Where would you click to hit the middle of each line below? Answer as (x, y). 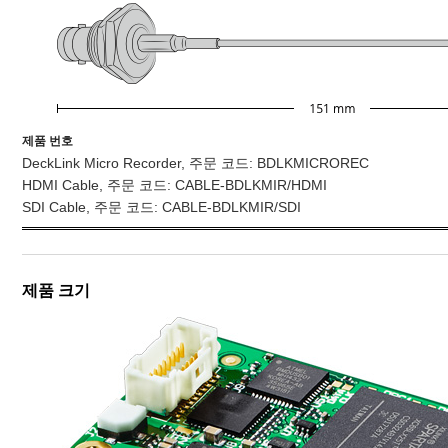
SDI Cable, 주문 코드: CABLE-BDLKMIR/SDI (161, 207)
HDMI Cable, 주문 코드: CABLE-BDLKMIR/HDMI (174, 185)
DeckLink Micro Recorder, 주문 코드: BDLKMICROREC (195, 163)
